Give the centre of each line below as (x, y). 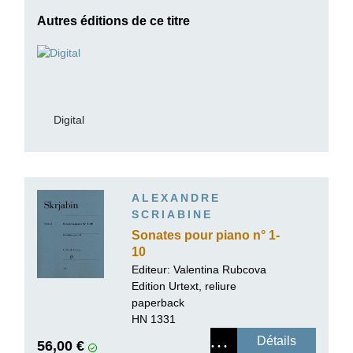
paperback (158, 302)
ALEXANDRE (176, 198)
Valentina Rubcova (220, 269)
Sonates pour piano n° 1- (206, 235)
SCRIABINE (172, 215)
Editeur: (152, 269)
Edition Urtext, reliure (184, 286)
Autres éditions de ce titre (113, 21)
